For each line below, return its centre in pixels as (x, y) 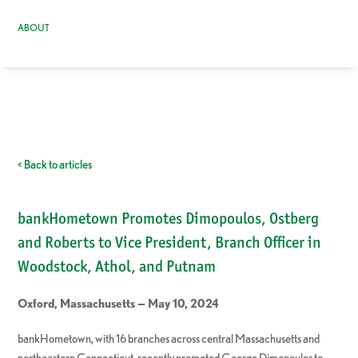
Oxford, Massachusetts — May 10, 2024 (119, 304)
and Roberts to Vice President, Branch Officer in (170, 243)
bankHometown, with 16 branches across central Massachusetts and (169, 339)
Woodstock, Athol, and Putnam (117, 267)
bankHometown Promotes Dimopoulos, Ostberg (169, 219)
